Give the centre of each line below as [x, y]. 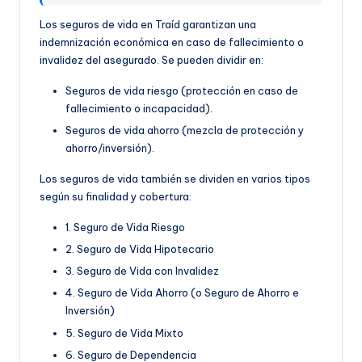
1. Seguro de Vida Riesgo [125, 227]
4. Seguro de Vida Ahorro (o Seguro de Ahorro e [182, 293]
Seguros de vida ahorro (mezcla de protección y [185, 130]
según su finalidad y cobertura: [116, 197]
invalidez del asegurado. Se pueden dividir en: [152, 59]
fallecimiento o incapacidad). [139, 108]
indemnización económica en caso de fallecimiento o [172, 42]
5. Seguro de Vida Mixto [124, 333]
